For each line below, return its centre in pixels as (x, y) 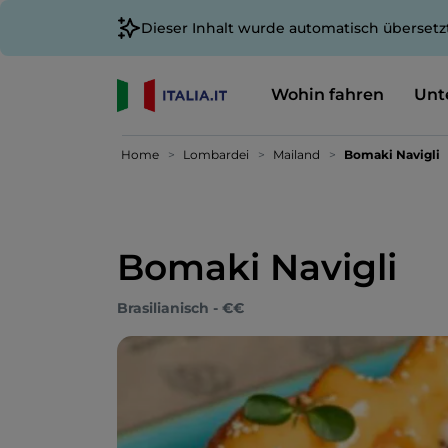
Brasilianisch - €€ (180, 308)
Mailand (296, 154)
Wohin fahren (327, 94)
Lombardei (216, 154)
